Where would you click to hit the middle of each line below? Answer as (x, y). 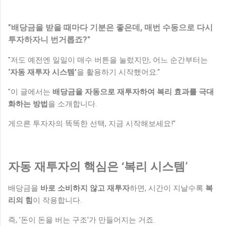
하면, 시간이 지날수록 (167, 188)
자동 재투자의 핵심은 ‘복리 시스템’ (98, 166)
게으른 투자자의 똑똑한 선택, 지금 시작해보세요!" (92, 123)
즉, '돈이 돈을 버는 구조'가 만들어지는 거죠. (81, 220)
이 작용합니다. (58, 200)
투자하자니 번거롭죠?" (49, 39)
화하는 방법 (28, 104)
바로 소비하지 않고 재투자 (85, 188)
